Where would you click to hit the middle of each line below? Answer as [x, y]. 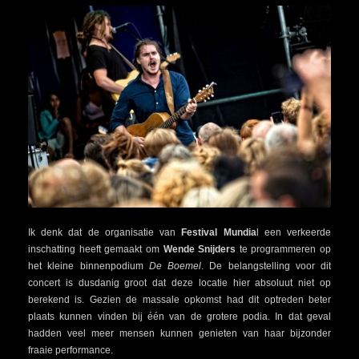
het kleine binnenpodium [89, 266]
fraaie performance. [71, 351]
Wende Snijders [200, 250]
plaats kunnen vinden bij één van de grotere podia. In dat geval [179, 317]
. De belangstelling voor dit [266, 266]
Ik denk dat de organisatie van [105, 233]
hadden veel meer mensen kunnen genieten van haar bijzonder [179, 334]
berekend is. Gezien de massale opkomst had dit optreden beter [179, 300]
